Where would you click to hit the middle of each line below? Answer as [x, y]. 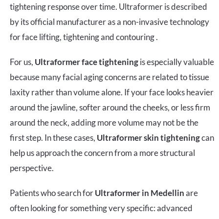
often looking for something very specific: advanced [101, 208]
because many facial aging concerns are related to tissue [109, 77]
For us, [22, 62]
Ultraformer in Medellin [140, 193]
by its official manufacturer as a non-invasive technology [109, 22]
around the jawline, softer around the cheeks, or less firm [110, 107]
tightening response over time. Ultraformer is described [109, 6]
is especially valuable [176, 62]
